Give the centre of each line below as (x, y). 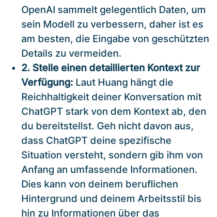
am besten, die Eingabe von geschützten (115, 39)
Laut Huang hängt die (123, 82)
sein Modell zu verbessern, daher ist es (112, 24)
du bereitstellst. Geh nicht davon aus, (108, 126)
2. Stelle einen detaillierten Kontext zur (111, 68)
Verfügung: (47, 82)
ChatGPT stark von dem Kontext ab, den (114, 111)
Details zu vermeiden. (71, 53)
